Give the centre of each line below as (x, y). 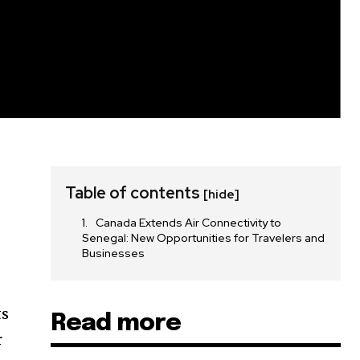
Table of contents (135, 193)
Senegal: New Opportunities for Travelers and (204, 238)
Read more (116, 324)
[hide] (222, 195)
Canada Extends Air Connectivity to (189, 223)
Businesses (114, 254)
